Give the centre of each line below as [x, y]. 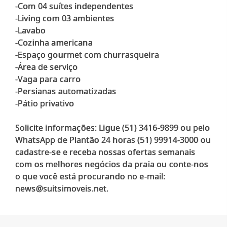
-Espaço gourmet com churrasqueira [87, 54]
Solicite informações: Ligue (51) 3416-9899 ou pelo [113, 127]
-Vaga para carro [48, 79]
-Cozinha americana [54, 42]
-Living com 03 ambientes [65, 18]
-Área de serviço [47, 67]
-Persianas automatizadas [66, 91]
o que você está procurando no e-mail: [90, 176]
